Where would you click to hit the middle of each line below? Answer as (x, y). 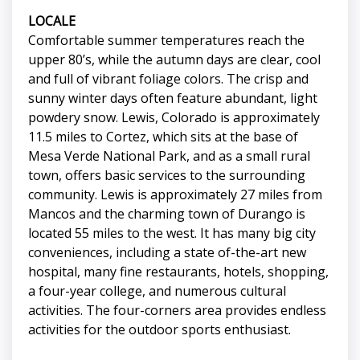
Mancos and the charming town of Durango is (167, 214)
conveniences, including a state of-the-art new (167, 253)
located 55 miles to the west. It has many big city (172, 233)
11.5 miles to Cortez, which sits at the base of (163, 137)
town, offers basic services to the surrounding (167, 176)
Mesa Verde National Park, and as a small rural (169, 156)
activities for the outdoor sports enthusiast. (160, 330)
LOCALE (52, 21)
